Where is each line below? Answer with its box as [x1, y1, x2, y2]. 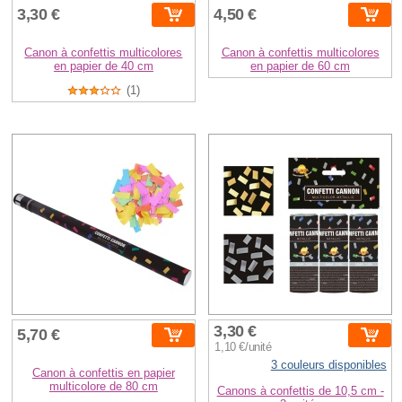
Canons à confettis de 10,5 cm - [216, 383, 384, 398]
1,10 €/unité [214, 340, 272, 354]
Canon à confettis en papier [31, 365, 175, 380]
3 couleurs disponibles [270, 357, 387, 371]
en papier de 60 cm [250, 58, 351, 73]
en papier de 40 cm [53, 58, 153, 73]
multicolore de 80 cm [48, 379, 158, 393]
